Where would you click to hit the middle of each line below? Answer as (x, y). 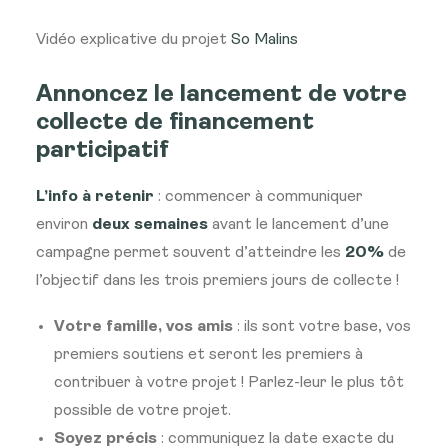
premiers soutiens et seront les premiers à (208, 355)
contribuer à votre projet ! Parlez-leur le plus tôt (229, 383)
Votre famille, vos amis (143, 327)
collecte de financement (175, 123)
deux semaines (150, 225)
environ (64, 225)
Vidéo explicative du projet (133, 40)
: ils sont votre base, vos (322, 327)
